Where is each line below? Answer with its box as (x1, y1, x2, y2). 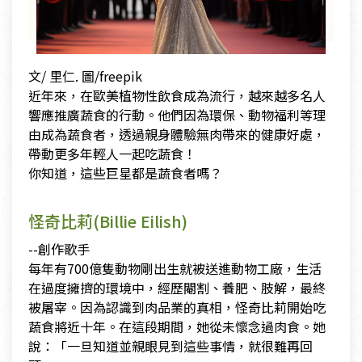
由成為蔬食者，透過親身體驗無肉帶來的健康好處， (28, 124, 326, 144)
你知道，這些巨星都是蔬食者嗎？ (28, 162, 222, 183)
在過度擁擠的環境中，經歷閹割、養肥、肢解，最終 (28, 277, 326, 297)
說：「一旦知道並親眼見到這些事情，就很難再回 (28, 335, 313, 356)
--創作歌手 (28, 238, 90, 259)
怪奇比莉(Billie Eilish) (28, 208, 187, 233)
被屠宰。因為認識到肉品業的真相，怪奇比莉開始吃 (28, 297, 326, 317)
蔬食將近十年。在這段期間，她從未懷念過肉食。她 (28, 316, 326, 336)
